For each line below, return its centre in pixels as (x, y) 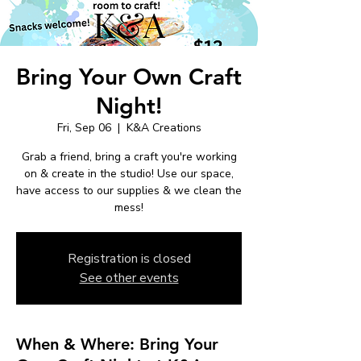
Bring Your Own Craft (129, 76)
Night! (129, 105)
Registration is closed (129, 258)
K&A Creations (164, 127)
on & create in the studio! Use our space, (129, 173)
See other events (129, 278)
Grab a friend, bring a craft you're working (129, 156)
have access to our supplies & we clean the (129, 190)
